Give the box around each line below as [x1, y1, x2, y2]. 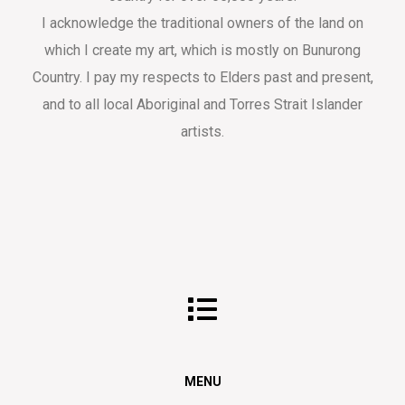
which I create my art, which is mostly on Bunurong [44, 41, 361, 59]
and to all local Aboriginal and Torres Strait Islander [42, 95, 363, 113]
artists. [181, 122, 224, 140]
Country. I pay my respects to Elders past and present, [32, 68, 373, 86]
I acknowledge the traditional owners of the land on [42, 14, 363, 32]
